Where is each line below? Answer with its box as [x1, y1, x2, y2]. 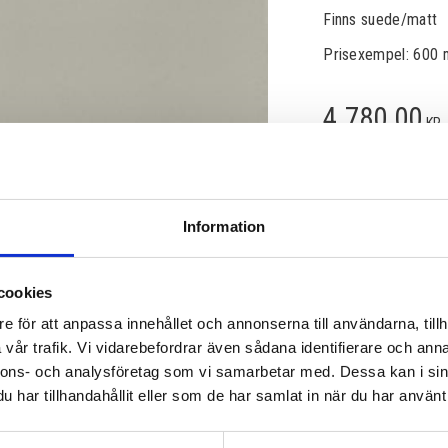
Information [182, 218, 266, 236]
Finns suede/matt [323, 9, 438, 29]
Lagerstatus [323, 223, 396, 241]
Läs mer [323, 259, 371, 277]
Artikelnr [323, 241, 375, 259]
